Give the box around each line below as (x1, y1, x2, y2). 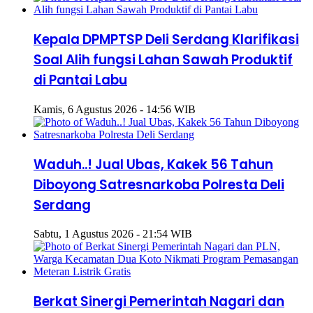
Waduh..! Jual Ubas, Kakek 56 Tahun (34, 154, 273, 174)
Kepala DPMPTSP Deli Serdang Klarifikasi (34, 30, 299, 50)
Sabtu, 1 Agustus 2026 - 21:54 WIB (34, 228, 192, 240)
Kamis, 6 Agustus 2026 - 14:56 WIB (34, 103, 196, 115)
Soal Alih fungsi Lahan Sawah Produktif (34, 50, 293, 70)
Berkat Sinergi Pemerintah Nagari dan (34, 291, 284, 311)
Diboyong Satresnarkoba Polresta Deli (34, 175, 284, 194)
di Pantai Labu (34, 71, 127, 90)
